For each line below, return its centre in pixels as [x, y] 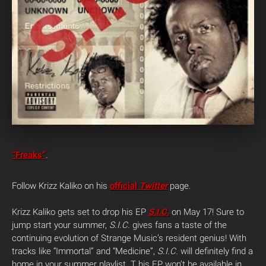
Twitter [153, 186]
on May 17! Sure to [207, 212]
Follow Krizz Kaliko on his [61, 186]
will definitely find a [216, 251]
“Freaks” [29, 155]
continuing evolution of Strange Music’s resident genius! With [129, 238]
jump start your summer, [61, 225]
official [125, 186]
